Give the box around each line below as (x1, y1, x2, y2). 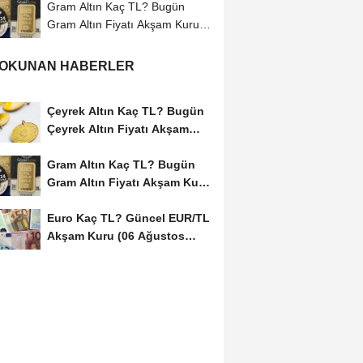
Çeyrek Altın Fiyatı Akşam (46, 122, 189, 136)
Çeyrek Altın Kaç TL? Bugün (46, 105, 204, 118)
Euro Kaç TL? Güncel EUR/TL (46, 211, 210, 224)
